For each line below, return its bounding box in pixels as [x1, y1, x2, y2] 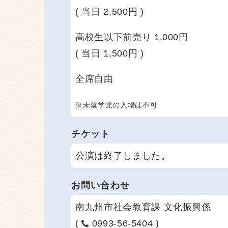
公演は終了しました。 [75, 151, 170, 161]
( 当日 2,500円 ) [75, 7, 144, 17]
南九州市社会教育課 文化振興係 [75, 202, 211, 213]
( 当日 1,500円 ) [75, 48, 144, 59]
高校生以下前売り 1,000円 [75, 32, 188, 43]
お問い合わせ [71, 180, 130, 191]
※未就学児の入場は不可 [75, 101, 158, 109]
